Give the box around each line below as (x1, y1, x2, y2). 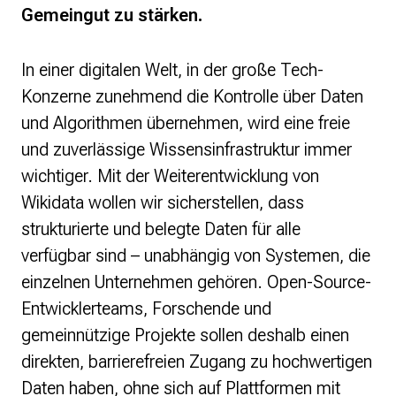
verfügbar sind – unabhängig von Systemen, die (21, 245, 370, 267)
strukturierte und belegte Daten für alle (21, 218, 301, 240)
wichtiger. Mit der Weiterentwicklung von (21, 165, 319, 187)
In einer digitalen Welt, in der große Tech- (21, 59, 324, 81)
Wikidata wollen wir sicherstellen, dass (21, 192, 304, 214)
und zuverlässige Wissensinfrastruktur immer (21, 139, 352, 161)
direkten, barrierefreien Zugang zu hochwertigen (21, 351, 372, 373)
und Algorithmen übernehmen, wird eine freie (21, 112, 350, 134)
